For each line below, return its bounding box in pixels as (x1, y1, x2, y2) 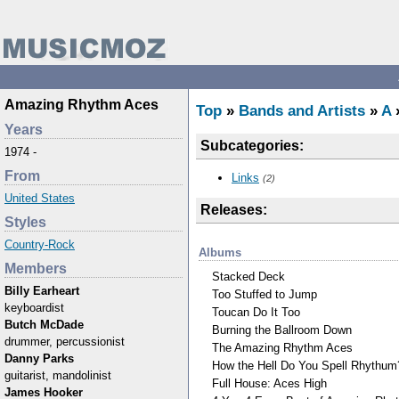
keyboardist (4, 301, 64, 314)
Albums (199, 245, 241, 259)
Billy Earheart (4, 284, 79, 297)
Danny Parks (4, 352, 74, 365)
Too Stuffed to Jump (212, 287, 317, 301)
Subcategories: (200, 138, 304, 153)
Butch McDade (4, 318, 84, 331)
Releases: (200, 202, 267, 217)
